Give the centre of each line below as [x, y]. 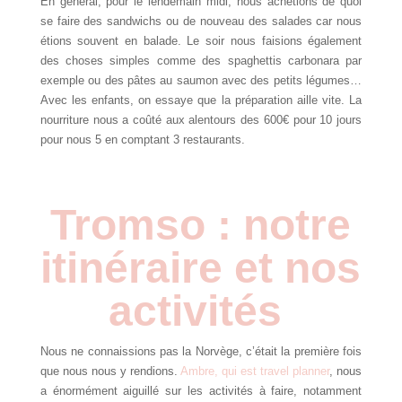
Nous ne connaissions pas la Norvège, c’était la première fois [201, 352]
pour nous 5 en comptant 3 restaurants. [142, 140]
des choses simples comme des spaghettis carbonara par [201, 61]
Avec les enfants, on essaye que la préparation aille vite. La [201, 100]
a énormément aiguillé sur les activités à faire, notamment [201, 391]
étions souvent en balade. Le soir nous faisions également [201, 41]
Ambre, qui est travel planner [255, 371]
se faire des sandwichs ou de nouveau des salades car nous [201, 22]
